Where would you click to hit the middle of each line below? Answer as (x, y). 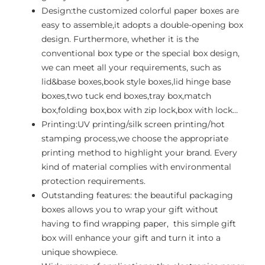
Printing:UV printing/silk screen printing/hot (133, 124)
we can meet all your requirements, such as (131, 67)
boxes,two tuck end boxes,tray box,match (126, 96)
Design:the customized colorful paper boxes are (140, 10)
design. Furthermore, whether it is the (120, 39)
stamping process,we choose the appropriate (135, 138)
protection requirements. (93, 181)
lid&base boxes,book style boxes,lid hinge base (136, 81)
